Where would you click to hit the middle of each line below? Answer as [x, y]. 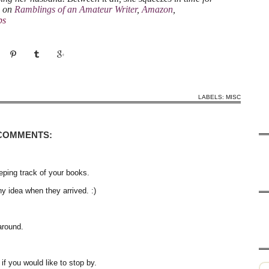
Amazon [157, 9]
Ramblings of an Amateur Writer [76, 9]
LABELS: [212, 97]
